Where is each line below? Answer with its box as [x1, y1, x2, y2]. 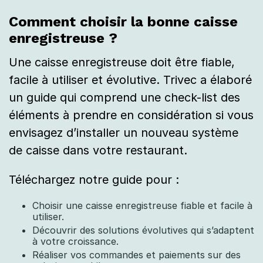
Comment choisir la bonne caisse [9, 14, 238, 30]
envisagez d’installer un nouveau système [9, 126, 238, 140]
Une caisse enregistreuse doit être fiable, [9, 55, 235, 69]
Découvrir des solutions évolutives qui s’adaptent [32, 224, 254, 236]
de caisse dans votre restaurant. [9, 143, 187, 157]
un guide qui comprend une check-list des [9, 90, 240, 104]
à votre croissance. [32, 235, 119, 247]
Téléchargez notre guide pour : [9, 173, 179, 187]
